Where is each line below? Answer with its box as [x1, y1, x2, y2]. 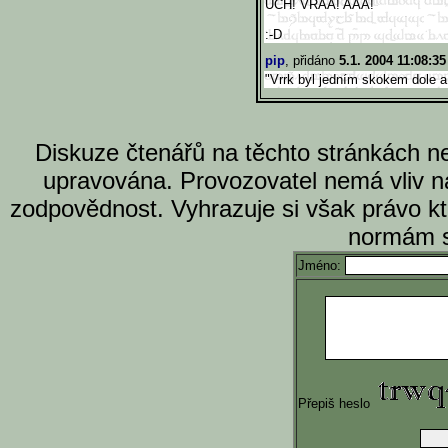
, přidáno [285, 53, 339, 68]
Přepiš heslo [298, 396, 374, 411]
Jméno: [298, 258, 345, 273]
